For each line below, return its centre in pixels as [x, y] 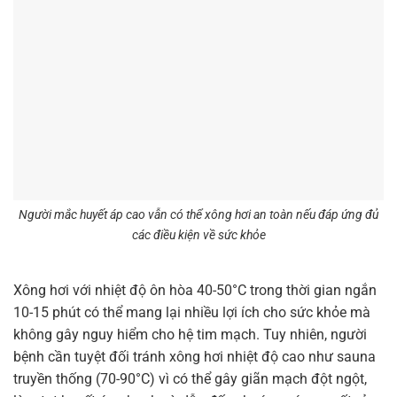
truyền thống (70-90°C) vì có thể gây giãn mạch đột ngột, [190, 379]
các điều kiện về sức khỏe [198, 236]
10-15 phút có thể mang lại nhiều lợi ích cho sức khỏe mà [192, 313]
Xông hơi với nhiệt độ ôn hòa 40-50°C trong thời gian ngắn [195, 291]
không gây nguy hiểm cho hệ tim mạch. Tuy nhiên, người [190, 335]
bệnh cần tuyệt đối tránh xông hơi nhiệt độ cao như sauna [195, 357]
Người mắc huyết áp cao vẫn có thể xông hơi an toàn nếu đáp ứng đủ [198, 215]
